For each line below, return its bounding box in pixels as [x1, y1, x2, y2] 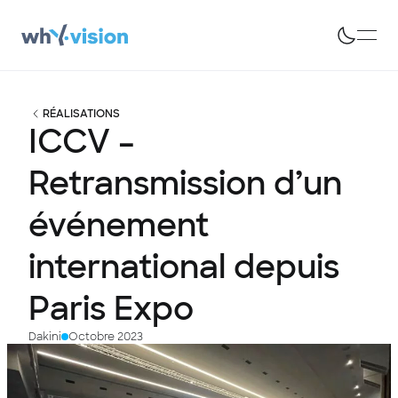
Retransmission [28, 163, 266, 204]
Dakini [28, 330, 61, 344]
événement [28, 204, 209, 246]
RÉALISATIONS [43, 107, 120, 121]
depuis [234, 246, 339, 288]
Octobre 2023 [68, 330, 143, 344]
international [28, 246, 226, 288]
